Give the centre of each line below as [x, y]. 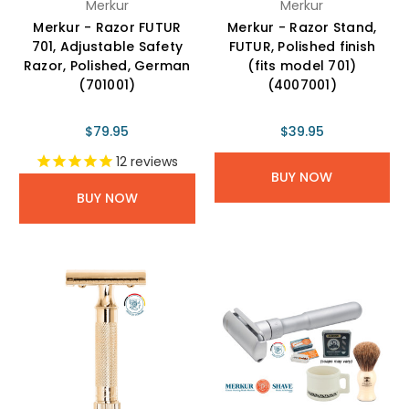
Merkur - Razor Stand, [302, 28]
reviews [153, 162]
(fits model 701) [302, 66]
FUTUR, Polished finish [302, 47]
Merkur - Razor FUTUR [107, 28]
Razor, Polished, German [107, 66]
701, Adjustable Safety [107, 47]
